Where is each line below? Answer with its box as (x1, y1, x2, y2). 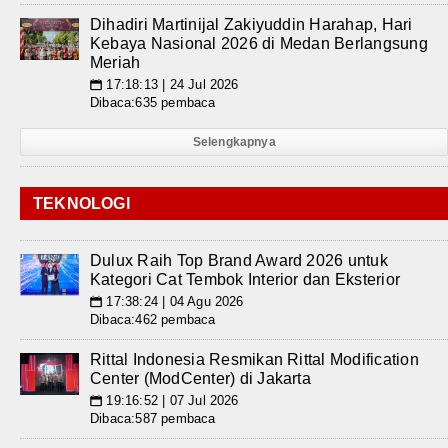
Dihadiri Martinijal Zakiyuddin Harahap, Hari (90, 16, 413, 33)
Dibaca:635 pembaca (90, 95, 216, 110)
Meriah (90, 54, 141, 71)
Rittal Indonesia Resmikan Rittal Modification (90, 351, 419, 368)
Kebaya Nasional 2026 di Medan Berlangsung (90, 35, 428, 52)
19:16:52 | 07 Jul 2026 (102, 393, 239, 408)
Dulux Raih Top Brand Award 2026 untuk (90, 252, 388, 269)
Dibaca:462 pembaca (90, 312, 216, 327)
